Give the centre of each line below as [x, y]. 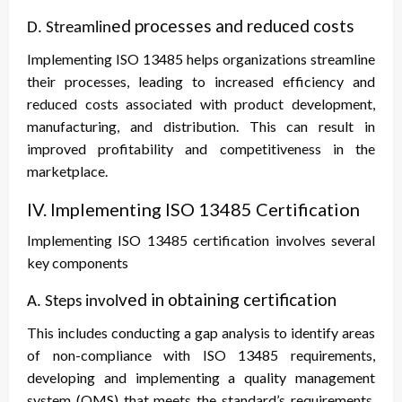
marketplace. [67, 171]
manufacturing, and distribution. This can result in [201, 127]
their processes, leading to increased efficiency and [201, 82]
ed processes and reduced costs [233, 26]
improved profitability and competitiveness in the [201, 149]
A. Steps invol [73, 302]
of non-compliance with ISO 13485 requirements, [201, 355]
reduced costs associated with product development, [201, 104]
